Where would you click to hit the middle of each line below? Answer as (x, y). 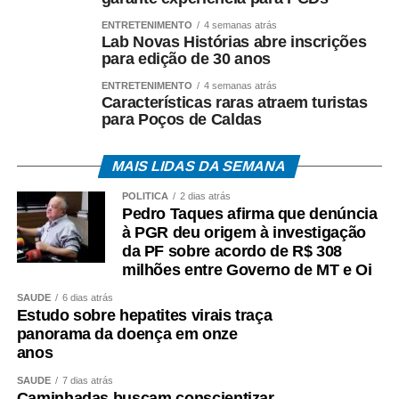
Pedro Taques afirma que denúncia (249, 214)
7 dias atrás (87, 381)
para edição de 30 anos (186, 59)
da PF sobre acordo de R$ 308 (232, 252)
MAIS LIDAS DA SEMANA (199, 167)
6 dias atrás (87, 298)
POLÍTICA (145, 196)
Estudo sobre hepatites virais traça (144, 316)
